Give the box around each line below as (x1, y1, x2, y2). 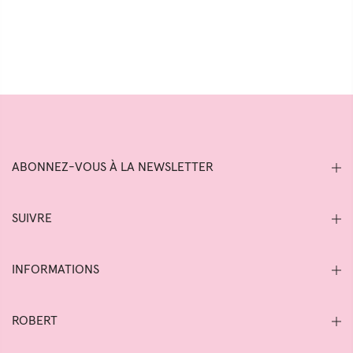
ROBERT (12, 314, 58, 327)
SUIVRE (12, 212, 52, 225)
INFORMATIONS (12, 263, 99, 276)
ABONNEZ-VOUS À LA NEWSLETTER (12, 161, 214, 173)
